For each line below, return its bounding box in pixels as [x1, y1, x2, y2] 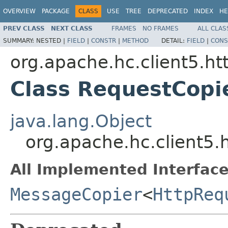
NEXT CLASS [51, 24, 93, 32]
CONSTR [91, 37, 116, 44]
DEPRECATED [148, 8, 188, 15]
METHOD [122, 37, 149, 44]
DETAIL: [161, 37, 187, 44]
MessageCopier [10, 184, 142, 205]
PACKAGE [42, 8, 70, 15]
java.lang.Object [10, 110, 152, 131]
